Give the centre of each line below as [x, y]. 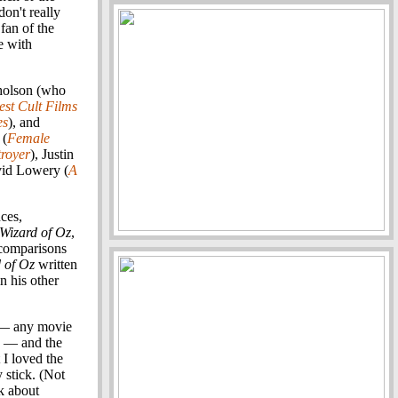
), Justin [52, 155]
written [56, 265]
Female [28, 139]
